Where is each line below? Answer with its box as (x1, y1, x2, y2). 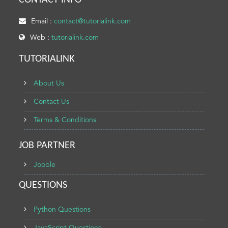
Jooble (34, 161, 56, 168)
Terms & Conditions (34, 117, 97, 124)
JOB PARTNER (19, 140, 76, 151)
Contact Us (34, 98, 70, 105)
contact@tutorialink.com (54, 18, 131, 25)
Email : (31, 18, 54, 25)
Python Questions (34, 206, 91, 213)
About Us (34, 80, 65, 87)
